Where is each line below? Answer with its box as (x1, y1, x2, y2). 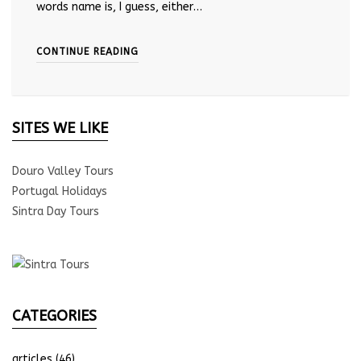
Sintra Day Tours (12, 204, 99, 218)
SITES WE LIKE (12, 118, 108, 137)
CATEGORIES (12, 306, 97, 325)
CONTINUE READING (36, 45, 139, 57)
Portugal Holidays (12, 184, 107, 198)
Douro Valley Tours (12, 164, 114, 178)
